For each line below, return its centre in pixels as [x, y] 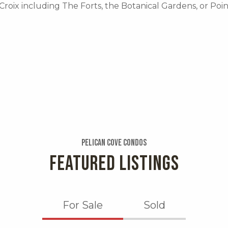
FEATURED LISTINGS [114, 164]
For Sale [83, 205]
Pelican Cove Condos [114, 143]
